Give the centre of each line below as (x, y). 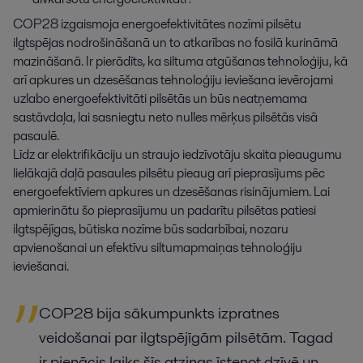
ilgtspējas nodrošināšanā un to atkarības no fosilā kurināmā (175, 43)
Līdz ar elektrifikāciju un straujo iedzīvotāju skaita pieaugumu (177, 155)
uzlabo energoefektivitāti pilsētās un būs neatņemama (160, 99)
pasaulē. (36, 136)
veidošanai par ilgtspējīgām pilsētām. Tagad (186, 338)
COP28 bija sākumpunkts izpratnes (159, 314)
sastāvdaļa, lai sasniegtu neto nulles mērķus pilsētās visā (165, 117)
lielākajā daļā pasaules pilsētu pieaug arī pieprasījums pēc (169, 173)
